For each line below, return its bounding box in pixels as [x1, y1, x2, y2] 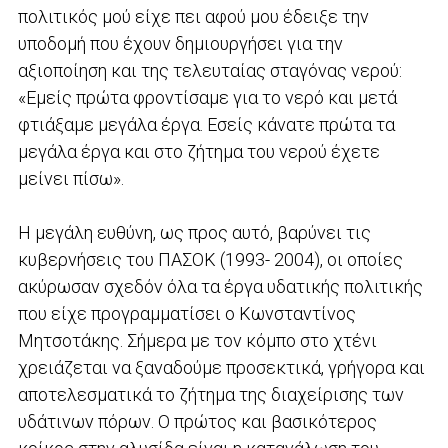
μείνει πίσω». [17, 167, 128, 189]
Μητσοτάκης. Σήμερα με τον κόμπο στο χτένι [17, 329, 377, 351]
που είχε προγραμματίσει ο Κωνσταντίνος [17, 302, 356, 324]
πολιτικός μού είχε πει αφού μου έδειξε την [17, 5, 369, 27]
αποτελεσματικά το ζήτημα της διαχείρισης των [17, 383, 404, 405]
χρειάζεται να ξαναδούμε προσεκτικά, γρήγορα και [17, 356, 425, 378]
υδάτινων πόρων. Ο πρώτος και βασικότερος [17, 410, 377, 432]
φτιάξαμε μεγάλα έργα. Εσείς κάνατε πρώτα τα [17, 113, 395, 135]
